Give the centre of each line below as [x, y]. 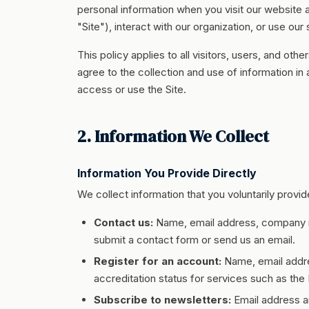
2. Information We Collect [173, 136]
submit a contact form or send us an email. [195, 240]
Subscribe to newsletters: [162, 300]
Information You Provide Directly [167, 173]
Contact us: [123, 222]
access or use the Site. [132, 89]
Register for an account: [158, 261]
